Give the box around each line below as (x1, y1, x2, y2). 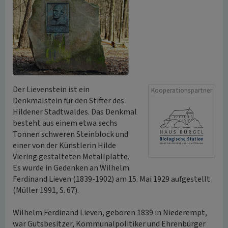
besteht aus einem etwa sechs (13, 118, 118, 129)
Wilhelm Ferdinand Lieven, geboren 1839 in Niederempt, (13, 207, 207, 218)
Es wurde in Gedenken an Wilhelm (13, 162, 129, 174)
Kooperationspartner (151, 86, 212, 95)
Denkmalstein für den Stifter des (13, 95, 124, 106)
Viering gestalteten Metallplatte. (13, 151, 129, 162)
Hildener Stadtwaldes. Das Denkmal (13, 106, 137, 118)
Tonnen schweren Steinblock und (13, 129, 128, 140)
